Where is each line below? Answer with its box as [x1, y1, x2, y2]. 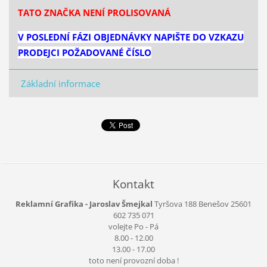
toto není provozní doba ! [88, 254, 179, 266]
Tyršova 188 [154, 198, 197, 209]
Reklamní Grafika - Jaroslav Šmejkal [15, 198, 153, 209]
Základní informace [20, 77, 100, 89]
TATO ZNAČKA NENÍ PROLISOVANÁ [17, 6, 170, 18]
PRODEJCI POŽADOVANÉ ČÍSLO [17, 46, 151, 58]
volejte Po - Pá [108, 221, 159, 232]
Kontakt [113, 176, 154, 193]
